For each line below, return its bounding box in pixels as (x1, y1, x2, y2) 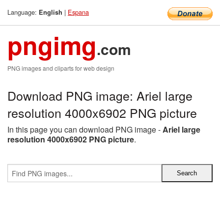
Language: (7, 7, 39, 17)
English (39, 8, 62, 17)
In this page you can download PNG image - (7, 124, 163, 135)
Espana (68, 7, 89, 17)
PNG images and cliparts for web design (7, 64, 114, 72)
